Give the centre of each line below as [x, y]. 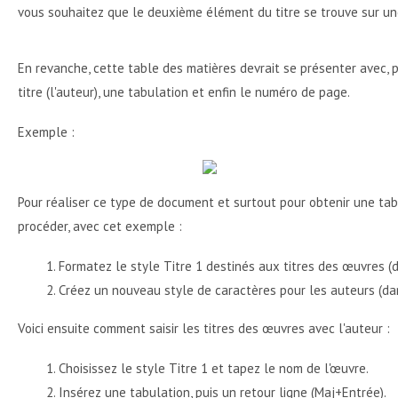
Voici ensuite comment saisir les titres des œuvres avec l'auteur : [204, 328]
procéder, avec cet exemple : [100, 226]
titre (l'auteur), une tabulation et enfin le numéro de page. [184, 92]
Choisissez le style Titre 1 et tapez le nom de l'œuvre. [214, 368]
